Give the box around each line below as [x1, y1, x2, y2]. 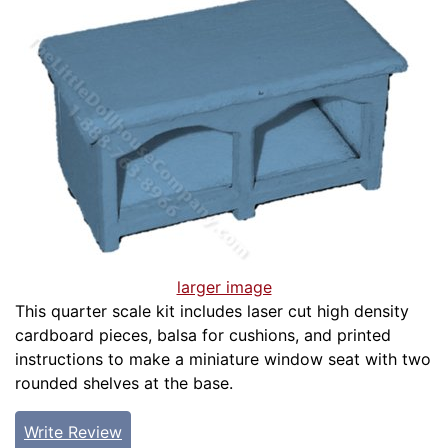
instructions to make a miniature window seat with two [15, 349, 431, 370]
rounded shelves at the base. [15, 373, 233, 394]
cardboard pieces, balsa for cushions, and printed [15, 325, 391, 346]
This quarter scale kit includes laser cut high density [15, 301, 409, 322]
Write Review [24, 422, 122, 443]
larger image [176, 277, 272, 298]
